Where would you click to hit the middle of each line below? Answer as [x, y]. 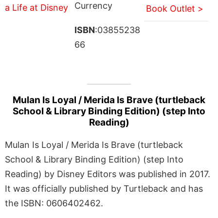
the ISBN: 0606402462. [54, 203]
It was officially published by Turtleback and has [104, 188]
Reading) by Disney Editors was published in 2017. [108, 174]
